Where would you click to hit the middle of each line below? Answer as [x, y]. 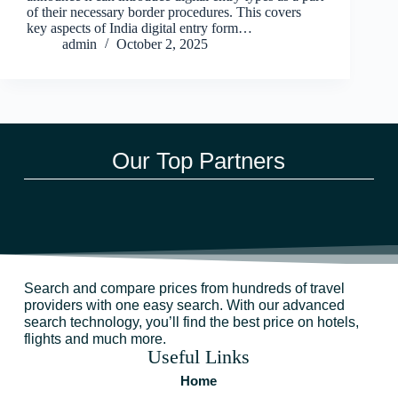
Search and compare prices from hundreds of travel [184, 289]
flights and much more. [95, 339]
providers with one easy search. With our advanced [184, 306]
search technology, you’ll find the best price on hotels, [191, 322]
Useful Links [199, 357]
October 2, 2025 [162, 44]
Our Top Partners [199, 161]
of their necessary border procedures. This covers [164, 12]
